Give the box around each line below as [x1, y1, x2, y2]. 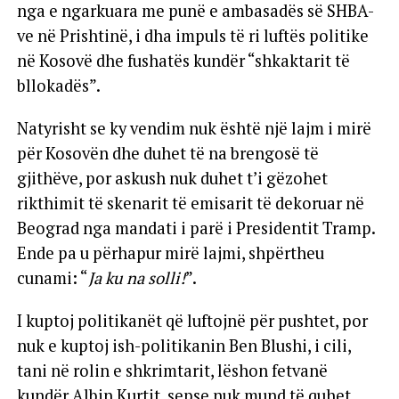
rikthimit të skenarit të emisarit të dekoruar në [16, 191, 364, 214]
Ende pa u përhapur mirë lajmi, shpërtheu [16, 241, 324, 264]
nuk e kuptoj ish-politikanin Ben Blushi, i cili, [16, 334, 351, 356]
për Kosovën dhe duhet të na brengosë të [16, 142, 319, 164]
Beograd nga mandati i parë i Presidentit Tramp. [16, 216, 375, 239]
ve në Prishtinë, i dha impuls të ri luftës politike [16, 24, 369, 46]
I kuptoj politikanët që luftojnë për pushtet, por [16, 309, 368, 331]
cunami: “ [16, 266, 88, 289]
